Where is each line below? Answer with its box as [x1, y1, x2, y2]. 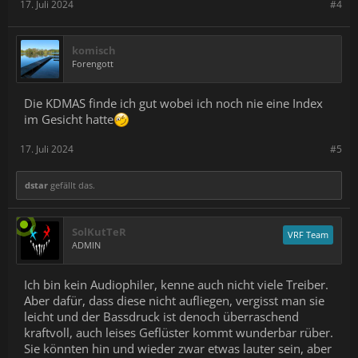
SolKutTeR [72, 224, 126, 239]
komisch [72, 42, 116, 58]
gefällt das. [48, 178, 95, 191]
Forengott [72, 57, 113, 70]
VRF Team [288, 228, 328, 241]
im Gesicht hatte [24, 110, 113, 127]
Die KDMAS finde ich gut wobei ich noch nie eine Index [24, 94, 323, 111]
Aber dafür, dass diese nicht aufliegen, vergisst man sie [24, 292, 324, 308]
